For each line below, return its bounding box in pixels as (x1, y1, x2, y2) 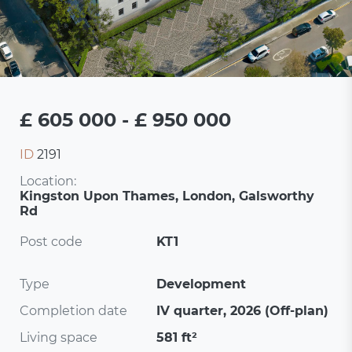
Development (156, 277, 247, 291)
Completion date (20, 303, 128, 318)
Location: (20, 174, 77, 189)
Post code (20, 234, 83, 249)
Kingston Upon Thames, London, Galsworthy (20, 189, 315, 203)
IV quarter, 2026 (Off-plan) (156, 303, 329, 318)
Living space (20, 330, 98, 345)
